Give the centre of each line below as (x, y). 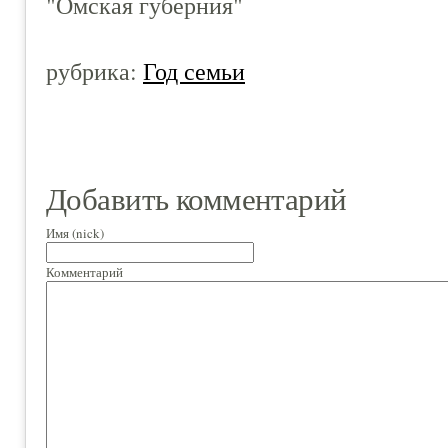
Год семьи (194, 70)
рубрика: (94, 70)
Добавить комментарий (196, 198)
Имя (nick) (75, 232)
